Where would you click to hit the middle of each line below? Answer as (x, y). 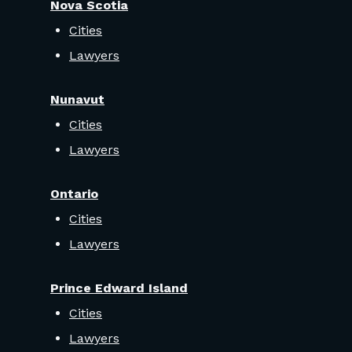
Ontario (74, 194)
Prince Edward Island (119, 288)
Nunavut (77, 100)
